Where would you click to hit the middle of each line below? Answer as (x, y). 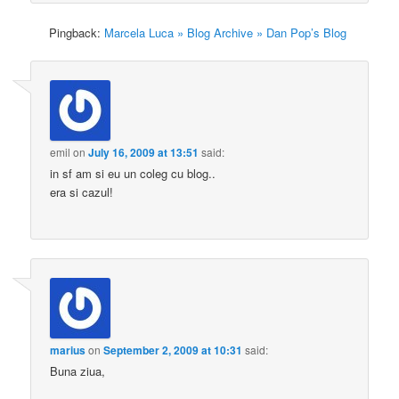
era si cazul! (82, 191)
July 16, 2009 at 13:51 (144, 152)
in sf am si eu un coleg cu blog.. (133, 173)
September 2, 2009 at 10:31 (173, 350)
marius (68, 350)
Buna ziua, (78, 371)
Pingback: (77, 32)
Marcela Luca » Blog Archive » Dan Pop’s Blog (226, 32)
